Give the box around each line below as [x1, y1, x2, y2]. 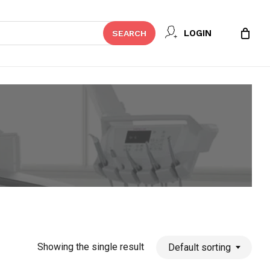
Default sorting [168, 241, 231, 253]
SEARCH [112, 28, 146, 38]
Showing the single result [37, 241, 144, 253]
